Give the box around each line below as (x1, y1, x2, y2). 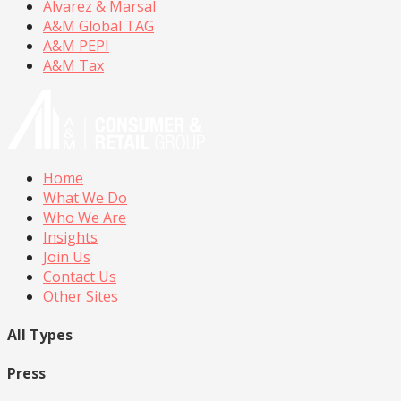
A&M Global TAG (43, 15, 154, 36)
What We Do (43, 187, 127, 208)
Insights (43, 226, 98, 247)
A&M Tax (43, 55, 104, 75)
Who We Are (43, 207, 126, 227)
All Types (7, 325, 73, 346)
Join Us (43, 246, 90, 267)
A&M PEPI (43, 35, 109, 55)
